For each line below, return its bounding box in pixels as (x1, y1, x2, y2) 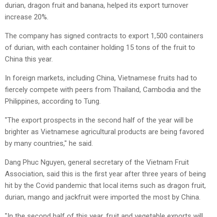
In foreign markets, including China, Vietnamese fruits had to (5, 73, 197, 82)
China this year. (5, 54, 53, 63)
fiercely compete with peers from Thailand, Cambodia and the (5, 85, 201, 94)
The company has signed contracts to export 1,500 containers (5, 31, 203, 40)
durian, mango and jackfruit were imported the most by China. (5, 192, 201, 201)
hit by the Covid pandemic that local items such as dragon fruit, (5, 181, 206, 190)
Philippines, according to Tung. (5, 96, 101, 106)
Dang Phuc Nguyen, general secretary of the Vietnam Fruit (5, 157, 189, 167)
